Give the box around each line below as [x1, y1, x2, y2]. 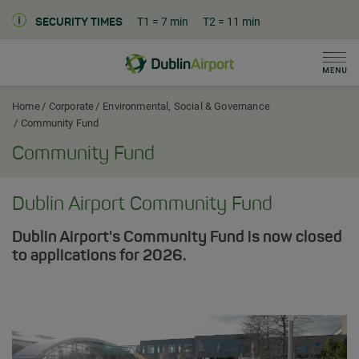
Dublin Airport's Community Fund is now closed [12, 230, 342, 246]
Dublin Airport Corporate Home [179, 54, 327, 67]
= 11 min [218, 15, 260, 28]
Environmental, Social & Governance [103, 100, 270, 112]
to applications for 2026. [12, 248, 190, 264]
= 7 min [152, 15, 188, 28]
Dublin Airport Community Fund [12, 196, 272, 215]
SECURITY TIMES [35, 17, 123, 28]
